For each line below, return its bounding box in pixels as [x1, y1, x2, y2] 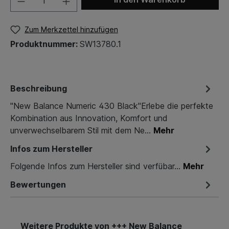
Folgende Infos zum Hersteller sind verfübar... [10, 161, 183, 171]
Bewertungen [10, 179, 66, 190]
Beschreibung [10, 83, 67, 94]
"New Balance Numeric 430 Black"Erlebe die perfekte [10, 100, 213, 111]
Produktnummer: [10, 38, 80, 49]
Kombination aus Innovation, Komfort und [10, 112, 168, 123]
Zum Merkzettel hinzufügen [25, 25, 118, 34]
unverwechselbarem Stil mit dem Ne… [10, 125, 153, 135]
